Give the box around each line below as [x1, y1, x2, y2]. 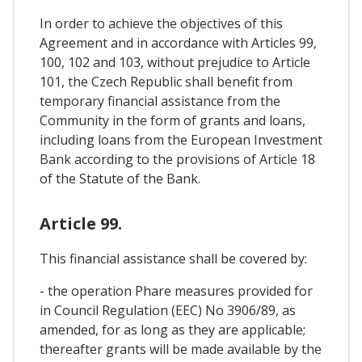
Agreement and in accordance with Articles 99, [40, 34, 317, 53]
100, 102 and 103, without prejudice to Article [40, 53, 310, 72]
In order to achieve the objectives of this [40, 15, 283, 33]
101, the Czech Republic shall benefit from [40, 73, 293, 91]
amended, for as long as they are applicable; [40, 321, 305, 339]
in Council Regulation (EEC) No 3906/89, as [40, 301, 296, 320]
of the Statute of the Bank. [40, 170, 200, 188]
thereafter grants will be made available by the [40, 340, 322, 359]
